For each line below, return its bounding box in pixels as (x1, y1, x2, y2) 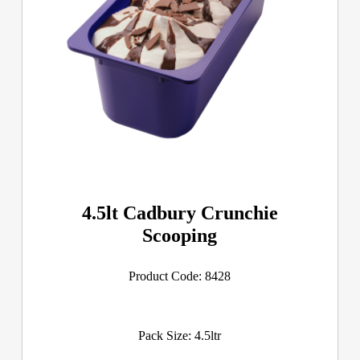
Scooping (142, 224, 218, 246)
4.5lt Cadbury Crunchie (81, 202, 278, 223)
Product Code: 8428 (129, 268, 231, 283)
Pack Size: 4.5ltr (138, 328, 222, 342)
